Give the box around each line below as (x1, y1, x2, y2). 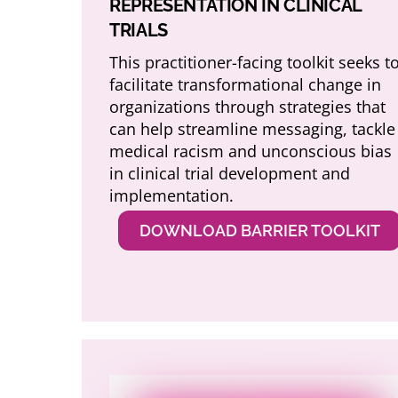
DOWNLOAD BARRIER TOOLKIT (139, 220, 380, 240)
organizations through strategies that (109, 95, 386, 117)
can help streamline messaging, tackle (109, 117, 396, 139)
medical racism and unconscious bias (109, 139, 393, 162)
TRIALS (109, 19, 168, 41)
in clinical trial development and (109, 162, 351, 184)
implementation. (109, 184, 235, 206)
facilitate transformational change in (109, 73, 382, 95)
